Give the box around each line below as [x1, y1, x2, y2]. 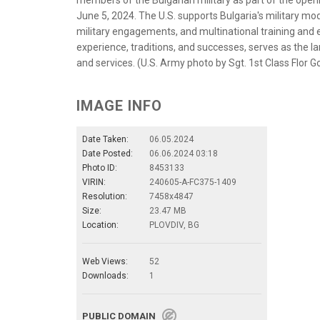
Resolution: [82, 191, 127, 202]
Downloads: [82, 271, 129, 281]
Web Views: [82, 256, 128, 267]
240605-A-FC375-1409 [149, 177, 236, 188]
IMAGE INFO [76, 97, 162, 115]
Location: [82, 220, 119, 231]
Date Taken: [82, 134, 129, 145]
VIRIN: [82, 177, 106, 188]
